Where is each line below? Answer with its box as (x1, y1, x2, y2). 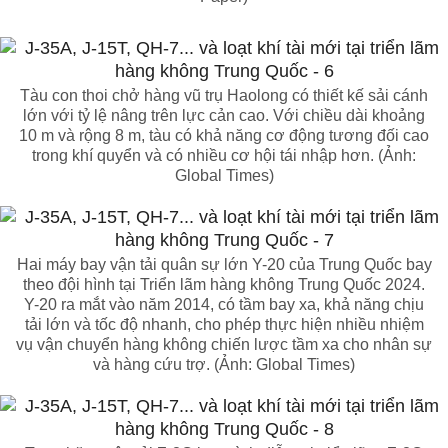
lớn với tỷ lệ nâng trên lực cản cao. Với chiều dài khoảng (23, 107, 425, 124)
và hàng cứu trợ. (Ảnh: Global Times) (93, 356, 355, 373)
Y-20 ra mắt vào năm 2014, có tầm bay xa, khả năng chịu (24, 296, 424, 313)
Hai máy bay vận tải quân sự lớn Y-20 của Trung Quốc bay (16, 256, 432, 273)
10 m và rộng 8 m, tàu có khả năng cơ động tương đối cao (19, 127, 429, 144)
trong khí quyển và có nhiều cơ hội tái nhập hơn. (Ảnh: (32, 147, 416, 164)
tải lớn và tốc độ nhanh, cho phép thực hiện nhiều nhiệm (24, 316, 424, 333)
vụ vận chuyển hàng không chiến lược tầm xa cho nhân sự (16, 336, 432, 353)
